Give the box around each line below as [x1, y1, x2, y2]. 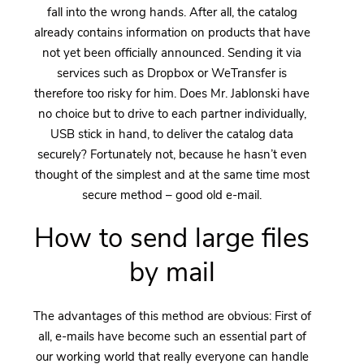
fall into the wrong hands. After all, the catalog [46, 3, 297, 20]
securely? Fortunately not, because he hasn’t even [37, 145, 307, 162]
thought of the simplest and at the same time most [34, 166, 310, 183]
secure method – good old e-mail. [82, 186, 262, 203]
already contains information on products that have [33, 24, 310, 41]
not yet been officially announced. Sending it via [42, 44, 301, 61]
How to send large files [34, 219, 310, 257]
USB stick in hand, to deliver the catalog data [50, 125, 293, 142]
